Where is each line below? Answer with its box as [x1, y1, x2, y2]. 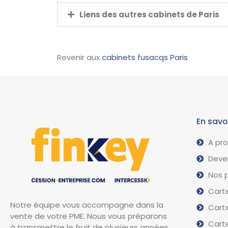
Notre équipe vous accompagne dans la [10, 199, 163, 211]
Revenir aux [57, 52, 102, 63]
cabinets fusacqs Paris [102, 52, 188, 63]
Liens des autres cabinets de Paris [79, 9, 219, 20]
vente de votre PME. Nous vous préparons [10, 211, 167, 222]
